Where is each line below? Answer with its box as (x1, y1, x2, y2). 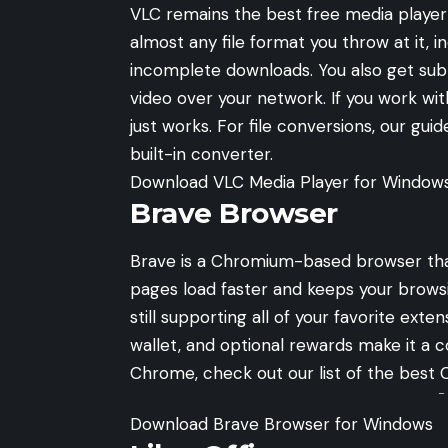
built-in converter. (130, 143, 273, 166)
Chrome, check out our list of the (130, 361, 399, 384)
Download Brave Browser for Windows (130, 412, 433, 435)
